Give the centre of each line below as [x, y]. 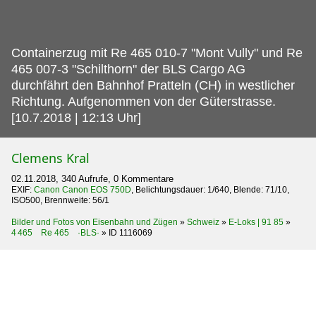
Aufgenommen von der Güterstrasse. [172, 101]
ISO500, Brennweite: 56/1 [60, 200]
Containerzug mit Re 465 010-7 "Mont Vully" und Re [157, 53]
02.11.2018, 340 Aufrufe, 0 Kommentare [92, 178]
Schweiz [203, 222]
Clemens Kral [50, 158]
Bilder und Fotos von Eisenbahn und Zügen [95, 222]
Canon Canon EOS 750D [83, 189]
